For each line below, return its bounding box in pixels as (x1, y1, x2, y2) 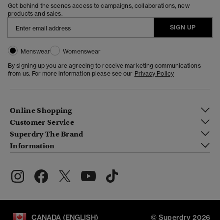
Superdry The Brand (10, 130, 83, 139)
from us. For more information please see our (8, 69, 135, 77)
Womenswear (63, 47, 101, 55)
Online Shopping (10, 106, 72, 115)
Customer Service (10, 118, 75, 127)
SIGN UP (169, 23, 196, 31)
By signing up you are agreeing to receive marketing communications (8, 61, 201, 69)
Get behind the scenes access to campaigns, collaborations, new (8, 1, 190, 9)
